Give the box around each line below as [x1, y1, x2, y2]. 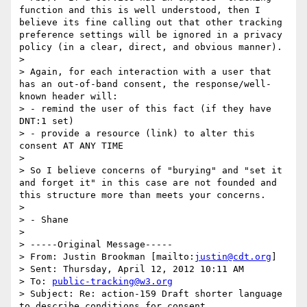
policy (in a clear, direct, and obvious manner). [19, 42, 282, 53]
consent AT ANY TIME [19, 140, 123, 151]
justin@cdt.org [195, 251, 271, 262]
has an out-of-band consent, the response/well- [19, 79, 271, 90]
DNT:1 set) [19, 116, 74, 127]
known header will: [19, 91, 118, 102]
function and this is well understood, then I [19, 5, 260, 16]
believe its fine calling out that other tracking [19, 17, 282, 28]
